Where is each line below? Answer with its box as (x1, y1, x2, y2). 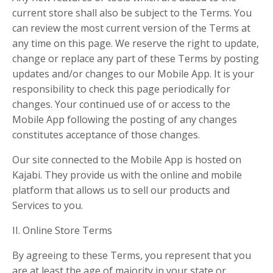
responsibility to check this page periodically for (12, 82, 230, 96)
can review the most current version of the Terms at (12, 21, 250, 35)
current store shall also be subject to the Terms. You (12, 6, 252, 19)
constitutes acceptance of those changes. (12, 128, 200, 141)
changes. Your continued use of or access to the (12, 97, 230, 111)
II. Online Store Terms (12, 224, 112, 237)
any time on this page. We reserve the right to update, (12, 37, 259, 50)
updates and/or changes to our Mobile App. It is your (12, 67, 254, 80)
